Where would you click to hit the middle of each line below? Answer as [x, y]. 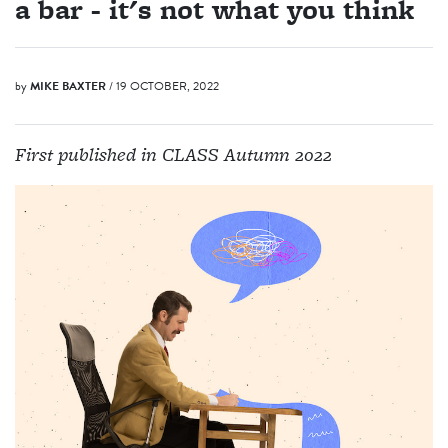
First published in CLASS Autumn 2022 [173, 155]
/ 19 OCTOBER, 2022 [164, 86]
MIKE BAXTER [68, 86]
